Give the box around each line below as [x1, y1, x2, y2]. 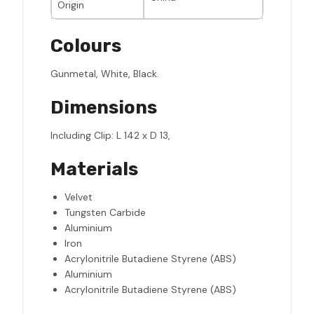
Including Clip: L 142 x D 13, [50, 129, 170, 142]
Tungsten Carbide [64, 206, 146, 219]
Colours [50, 35, 121, 57]
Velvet [64, 191, 93, 204]
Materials [50, 158, 138, 181]
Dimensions [50, 97, 157, 119]
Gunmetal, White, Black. [50, 67, 159, 81]
